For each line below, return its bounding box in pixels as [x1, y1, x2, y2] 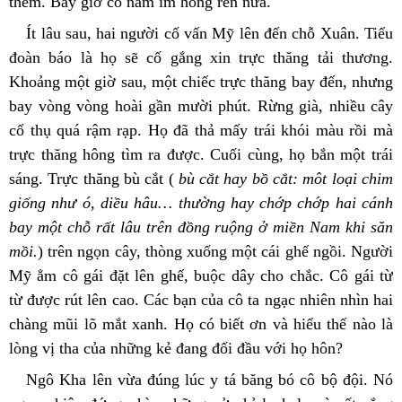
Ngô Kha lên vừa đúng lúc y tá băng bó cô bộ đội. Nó [26, 370, 393, 389]
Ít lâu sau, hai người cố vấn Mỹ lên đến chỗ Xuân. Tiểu [26, 23, 393, 42]
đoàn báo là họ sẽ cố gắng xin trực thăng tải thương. [9, 48, 393, 66]
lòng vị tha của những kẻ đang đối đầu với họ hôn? [9, 338, 343, 357]
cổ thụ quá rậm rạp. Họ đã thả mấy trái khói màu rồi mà [9, 120, 393, 139]
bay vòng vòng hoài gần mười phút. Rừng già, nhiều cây [9, 96, 393, 115]
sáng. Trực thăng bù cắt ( [9, 169, 174, 188]
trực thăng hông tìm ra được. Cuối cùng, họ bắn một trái [9, 144, 393, 163]
